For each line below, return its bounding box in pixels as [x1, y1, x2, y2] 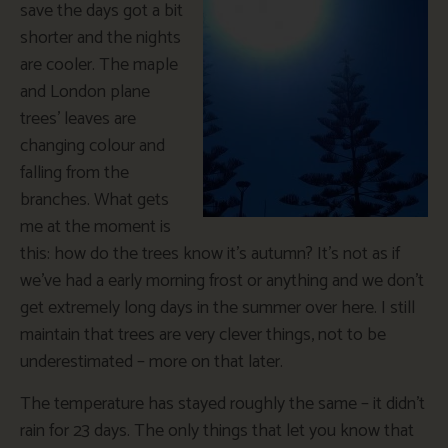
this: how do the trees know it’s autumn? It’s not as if [20, 239, 400, 270]
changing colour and [20, 131, 165, 162]
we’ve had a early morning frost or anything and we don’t [20, 266, 424, 297]
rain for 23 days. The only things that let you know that [20, 415, 414, 446]
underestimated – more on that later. [20, 347, 283, 378]
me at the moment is [20, 212, 171, 243]
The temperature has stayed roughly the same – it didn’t [20, 388, 425, 419]
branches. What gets [20, 185, 169, 216]
